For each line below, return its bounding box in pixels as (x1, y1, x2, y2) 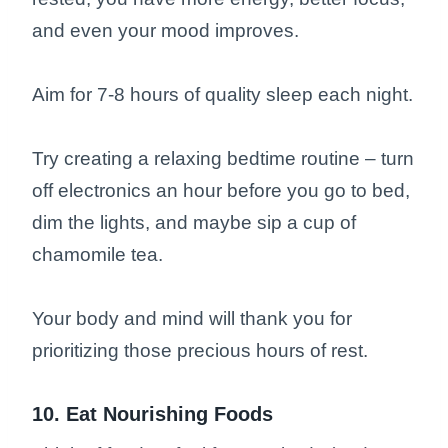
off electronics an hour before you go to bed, (32, 180, 410, 202)
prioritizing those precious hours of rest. (32, 340, 368, 362)
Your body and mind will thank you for (32, 308, 352, 330)
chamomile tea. (32, 244, 168, 266)
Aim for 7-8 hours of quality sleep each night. (32, 84, 413, 106)
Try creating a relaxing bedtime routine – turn (32, 148, 414, 170)
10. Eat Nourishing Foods (32, 403, 273, 426)
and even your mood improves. (32, 20, 304, 42)
